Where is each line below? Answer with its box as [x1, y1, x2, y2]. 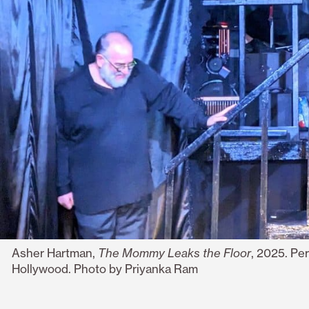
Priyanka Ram [124, 261, 198, 276]
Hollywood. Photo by [11, 261, 125, 276]
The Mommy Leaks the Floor [97, 245, 251, 260]
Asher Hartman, [11, 245, 98, 260]
